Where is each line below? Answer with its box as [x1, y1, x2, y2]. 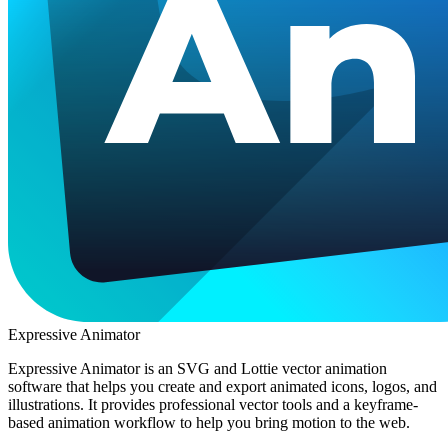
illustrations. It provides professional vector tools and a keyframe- [8, 395, 418, 413]
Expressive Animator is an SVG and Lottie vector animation [8, 359, 387, 377]
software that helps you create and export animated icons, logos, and [8, 377, 437, 395]
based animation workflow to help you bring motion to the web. [8, 413, 410, 431]
